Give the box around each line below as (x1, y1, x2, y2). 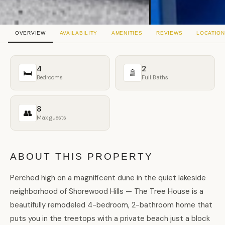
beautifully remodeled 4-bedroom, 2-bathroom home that (10, 200, 212, 210)
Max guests (37, 114, 66, 121)
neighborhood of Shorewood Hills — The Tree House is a (10, 186, 203, 197)
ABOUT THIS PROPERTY (10, 151, 153, 162)
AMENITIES (111, 30, 143, 36)
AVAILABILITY (59, 30, 98, 36)
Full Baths (142, 73, 168, 81)
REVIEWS (156, 30, 183, 36)
